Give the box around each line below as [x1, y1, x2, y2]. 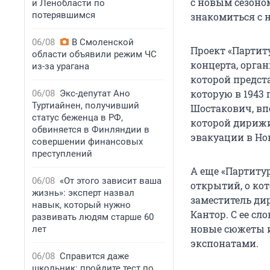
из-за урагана [32, 61, 89, 72]
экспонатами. [190, 237, 259, 250]
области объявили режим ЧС [32, 49, 157, 60]
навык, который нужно [32, 199, 131, 210]
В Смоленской [72, 37, 134, 48]
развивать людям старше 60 [32, 212, 154, 222]
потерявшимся [32, 10, 95, 20]
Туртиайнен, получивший [32, 100, 139, 111]
